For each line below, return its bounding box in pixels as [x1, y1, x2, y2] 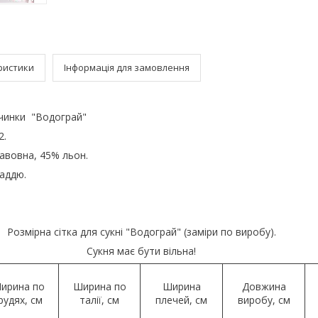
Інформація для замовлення [64, 60, 190, 74]
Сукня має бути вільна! [87, 243, 196, 258]
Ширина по [72, 279, 126, 293]
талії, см [79, 292, 119, 307]
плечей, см [155, 292, 207, 307]
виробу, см [237, 292, 290, 307]
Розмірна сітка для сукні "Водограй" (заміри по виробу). [6, 224, 276, 238]
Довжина [241, 279, 286, 293]
